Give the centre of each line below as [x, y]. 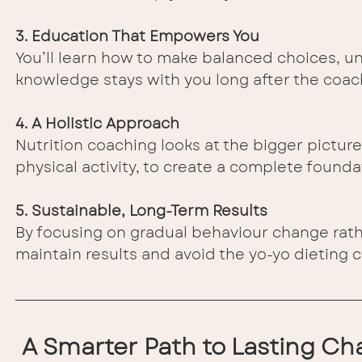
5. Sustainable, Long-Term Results [141, 210]
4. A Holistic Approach [97, 123]
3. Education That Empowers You [137, 36]
